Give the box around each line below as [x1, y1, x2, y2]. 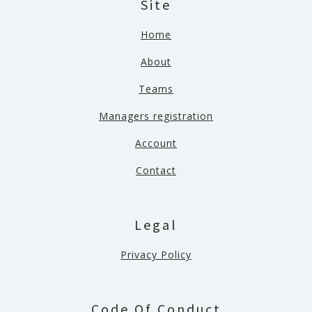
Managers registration [99, 109, 213, 123]
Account [135, 136, 177, 150]
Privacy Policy [120, 248, 192, 262]
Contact [136, 164, 176, 178]
